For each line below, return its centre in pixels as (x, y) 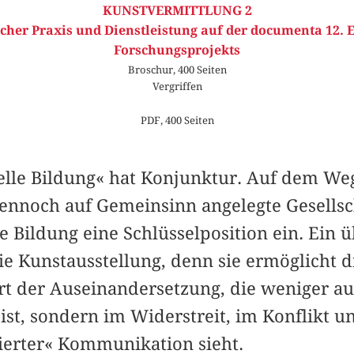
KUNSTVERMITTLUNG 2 (177, 11)
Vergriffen (177, 87)
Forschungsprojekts (177, 51)
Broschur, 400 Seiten (177, 70)
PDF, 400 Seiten (177, 121)
